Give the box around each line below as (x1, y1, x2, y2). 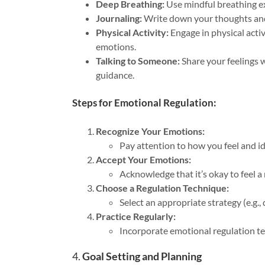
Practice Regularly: (96, 211, 176, 222)
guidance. (96, 69, 134, 80)
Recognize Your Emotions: (96, 125, 205, 137)
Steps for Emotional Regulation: (72, 96, 216, 109)
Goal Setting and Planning (82, 250, 202, 263)
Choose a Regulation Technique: (96, 182, 229, 194)
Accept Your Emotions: (96, 154, 191, 166)
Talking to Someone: (96, 54, 180, 66)
